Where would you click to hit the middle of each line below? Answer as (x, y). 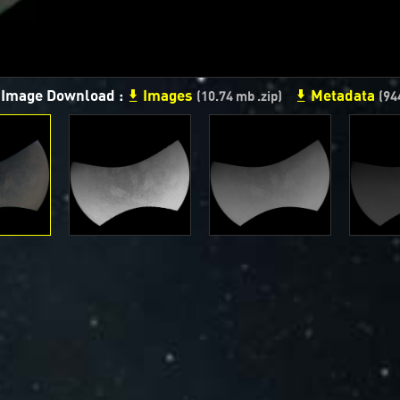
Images (168, 96)
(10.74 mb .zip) (239, 96)
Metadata (343, 96)
